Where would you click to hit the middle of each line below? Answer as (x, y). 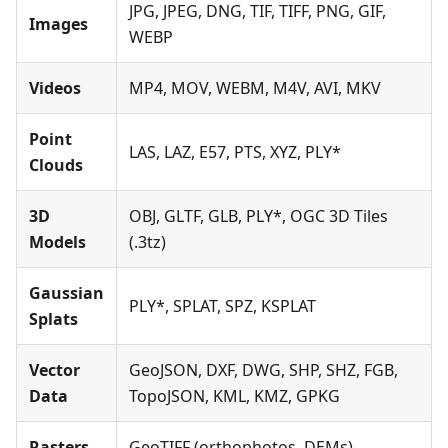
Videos (55, 88)
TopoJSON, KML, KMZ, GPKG (234, 396)
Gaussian (66, 293)
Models (57, 242)
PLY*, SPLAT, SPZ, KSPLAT (222, 306)
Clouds (56, 165)
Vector (54, 370)
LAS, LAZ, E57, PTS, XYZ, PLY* (235, 152)
